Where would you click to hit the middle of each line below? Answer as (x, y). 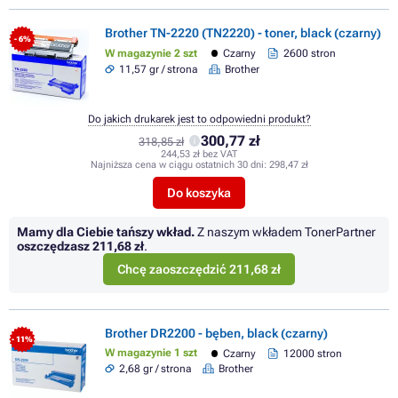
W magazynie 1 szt (151, 353)
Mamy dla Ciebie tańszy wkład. (106, 231)
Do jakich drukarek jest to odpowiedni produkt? (199, 119)
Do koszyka (199, 192)
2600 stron (309, 54)
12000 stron (312, 353)
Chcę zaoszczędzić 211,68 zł (199, 269)
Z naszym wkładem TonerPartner (285, 231)
